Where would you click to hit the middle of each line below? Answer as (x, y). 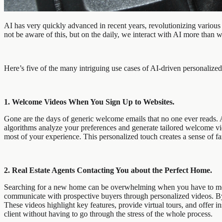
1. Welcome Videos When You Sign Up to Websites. (89, 102)
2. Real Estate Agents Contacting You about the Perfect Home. (108, 170)
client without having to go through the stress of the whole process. (109, 214)
